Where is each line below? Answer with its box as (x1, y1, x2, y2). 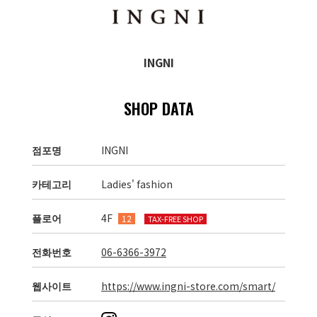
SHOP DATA (123, 96, 194, 120)
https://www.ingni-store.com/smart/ (101, 278, 275, 293)
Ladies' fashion (101, 176, 173, 191)
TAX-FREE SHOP (148, 212, 203, 224)
